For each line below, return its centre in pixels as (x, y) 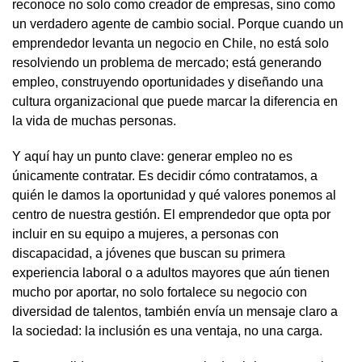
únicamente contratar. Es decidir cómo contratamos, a (165, 175)
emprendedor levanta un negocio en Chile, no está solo (170, 43)
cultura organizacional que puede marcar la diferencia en (175, 101)
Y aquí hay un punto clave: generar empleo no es (152, 156)
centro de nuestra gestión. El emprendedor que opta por (171, 214)
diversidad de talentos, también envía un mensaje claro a (175, 311)
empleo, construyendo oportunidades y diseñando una (168, 82)
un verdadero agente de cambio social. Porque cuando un (178, 23)
